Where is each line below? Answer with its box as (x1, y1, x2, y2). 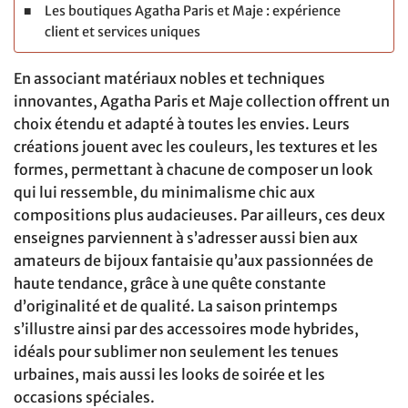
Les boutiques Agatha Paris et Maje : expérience (44, 3, 341, 20)
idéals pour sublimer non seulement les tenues (14, 342, 339, 362)
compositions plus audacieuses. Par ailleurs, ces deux (14, 206, 385, 225)
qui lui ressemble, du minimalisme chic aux (14, 183, 315, 202)
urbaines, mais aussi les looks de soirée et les (14, 365, 325, 384)
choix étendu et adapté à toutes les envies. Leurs (14, 115, 350, 134)
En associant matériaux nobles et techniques (14, 69, 325, 88)
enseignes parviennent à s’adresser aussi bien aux (14, 229, 358, 248)
